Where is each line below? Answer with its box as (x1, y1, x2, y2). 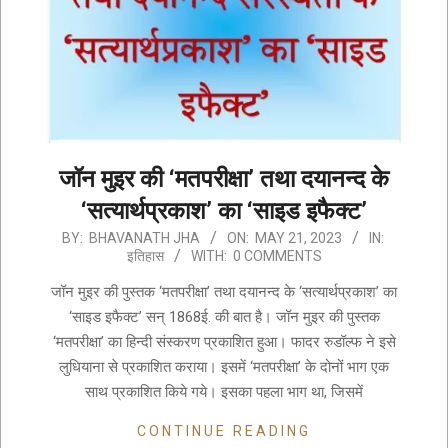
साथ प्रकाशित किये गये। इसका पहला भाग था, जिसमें (85, 383, 363, 402)
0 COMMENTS (232, 248, 322, 265)
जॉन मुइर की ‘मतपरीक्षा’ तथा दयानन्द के (59, 165, 389, 194)
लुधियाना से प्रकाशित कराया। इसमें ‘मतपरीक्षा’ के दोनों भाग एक (59, 358, 389, 377)
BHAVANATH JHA (88, 230, 200, 247)
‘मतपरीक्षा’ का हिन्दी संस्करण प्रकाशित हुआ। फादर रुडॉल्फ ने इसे (52, 333, 396, 352)
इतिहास (126, 248, 164, 265)
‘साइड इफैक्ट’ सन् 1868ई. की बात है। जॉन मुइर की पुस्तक (68, 308, 380, 327)
